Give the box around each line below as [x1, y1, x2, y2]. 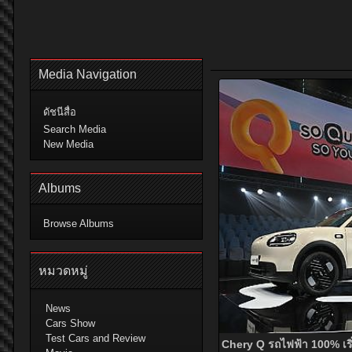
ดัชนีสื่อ [43, 106, 76, 118]
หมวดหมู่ [38, 264, 88, 277]
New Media [43, 138, 93, 150]
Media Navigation [38, 68, 137, 81]
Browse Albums [43, 218, 114, 229]
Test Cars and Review [46, 332, 146, 344]
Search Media [43, 123, 106, 135]
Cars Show [46, 317, 96, 329]
